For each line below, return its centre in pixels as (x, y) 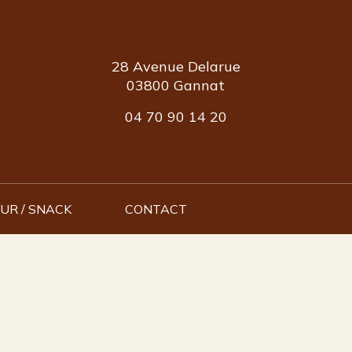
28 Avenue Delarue (176, 66)
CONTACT (156, 209)
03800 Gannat (176, 85)
